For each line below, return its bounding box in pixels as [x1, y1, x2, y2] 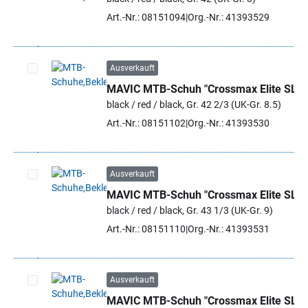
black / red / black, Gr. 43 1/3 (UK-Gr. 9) [107, 205, 273, 216]
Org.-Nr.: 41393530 [188, 118, 269, 129]
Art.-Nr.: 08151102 [107, 118, 186, 129]
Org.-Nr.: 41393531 [188, 223, 269, 234]
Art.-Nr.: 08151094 [107, 12, 186, 23]
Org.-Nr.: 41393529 [188, 12, 269, 23]
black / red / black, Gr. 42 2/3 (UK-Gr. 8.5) [107, 99, 281, 110]
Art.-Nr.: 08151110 [107, 223, 186, 234]
